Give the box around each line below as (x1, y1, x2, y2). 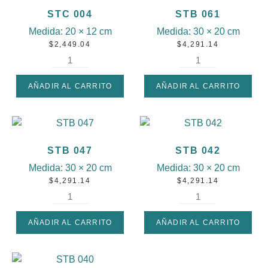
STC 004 (47, 9, 93, 20)
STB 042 (175, 145, 221, 156)
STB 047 (47, 145, 93, 156)
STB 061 (175, 9, 221, 20)
